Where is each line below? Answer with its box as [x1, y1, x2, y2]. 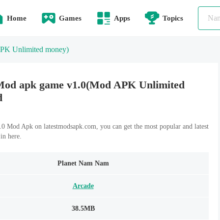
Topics [163, 14, 183, 22]
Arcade [72, 182, 94, 190]
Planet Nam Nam [57, 159, 109, 167]
